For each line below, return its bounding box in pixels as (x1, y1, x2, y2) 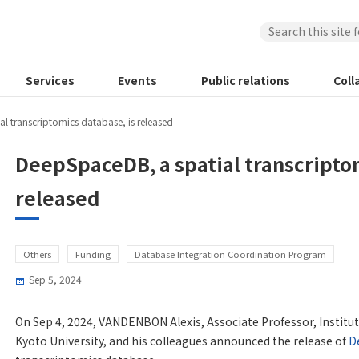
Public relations (200, 72, 290, 88)
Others (23, 248, 51, 261)
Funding (75, 248, 111, 261)
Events (118, 72, 158, 88)
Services (26, 72, 75, 88)
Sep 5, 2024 (29, 272, 82, 287)
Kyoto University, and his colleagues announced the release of (15, 333, 349, 349)
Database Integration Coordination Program (135, 248, 326, 261)
